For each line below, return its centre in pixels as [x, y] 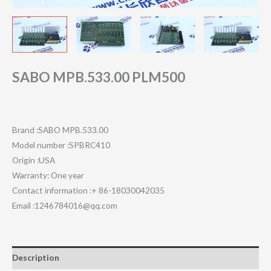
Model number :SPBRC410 [61, 145]
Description [36, 258]
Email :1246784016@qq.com [65, 205]
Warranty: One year [48, 175]
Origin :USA [34, 160]
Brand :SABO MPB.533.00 [60, 129]
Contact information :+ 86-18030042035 [88, 190]
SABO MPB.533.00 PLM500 [99, 77]
